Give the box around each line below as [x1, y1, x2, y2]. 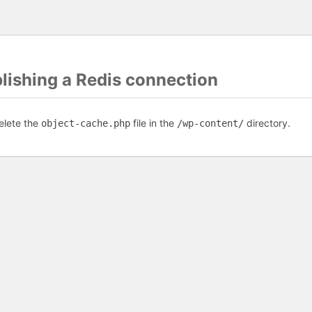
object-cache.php [41, 118, 130, 129]
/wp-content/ [177, 118, 244, 129]
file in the [130, 117, 177, 129]
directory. [244, 117, 290, 129]
